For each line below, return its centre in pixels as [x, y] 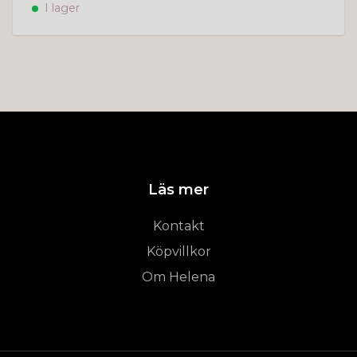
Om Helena [178, 277]
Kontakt [178, 226]
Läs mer [178, 189]
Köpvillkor [178, 251]
